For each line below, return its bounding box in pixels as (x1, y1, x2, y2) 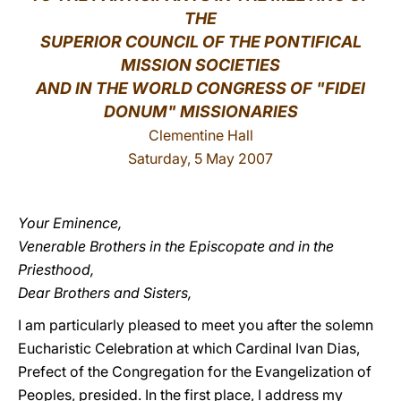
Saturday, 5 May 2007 (128, 149, 273, 167)
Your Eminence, (18, 214, 122, 232)
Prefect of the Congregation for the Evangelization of (18, 363, 371, 380)
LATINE (284, 21, 330, 38)
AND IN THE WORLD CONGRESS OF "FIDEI (36, 79, 365, 98)
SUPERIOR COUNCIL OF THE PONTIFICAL (39, 32, 362, 51)
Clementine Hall (148, 126, 253, 144)
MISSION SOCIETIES (121, 55, 280, 74)
